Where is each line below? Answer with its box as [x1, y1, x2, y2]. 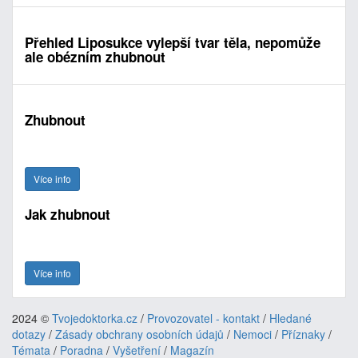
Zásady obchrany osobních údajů [55, 326, 224, 342]
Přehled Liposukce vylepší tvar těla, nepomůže [25, 33, 320, 52]
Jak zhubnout [25, 205, 110, 224]
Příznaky [281, 326, 325, 342]
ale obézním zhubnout [25, 47, 165, 66]
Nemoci [233, 326, 272, 342]
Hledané [269, 310, 312, 326]
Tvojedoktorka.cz [52, 310, 137, 326]
